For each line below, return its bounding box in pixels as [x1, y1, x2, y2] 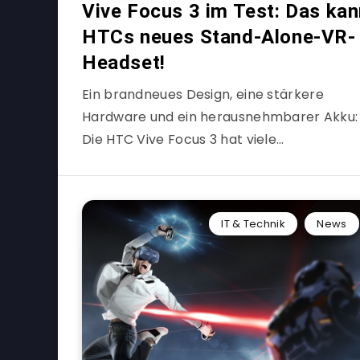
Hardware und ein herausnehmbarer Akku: [82, 108, 358, 126]
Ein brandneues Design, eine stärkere [82, 85, 324, 104]
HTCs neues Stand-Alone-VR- [82, 26, 356, 48]
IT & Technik [221, 216, 285, 231]
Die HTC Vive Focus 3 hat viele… [82, 130, 284, 149]
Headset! [82, 51, 166, 74]
